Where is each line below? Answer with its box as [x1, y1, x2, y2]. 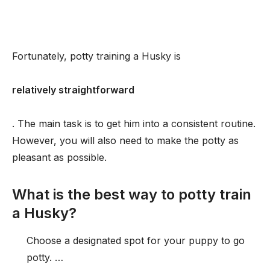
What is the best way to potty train [12, 186, 251, 203]
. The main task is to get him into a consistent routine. [12, 118, 256, 130]
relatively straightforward [12, 84, 134, 96]
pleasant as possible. [12, 151, 107, 163]
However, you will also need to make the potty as [12, 134, 239, 146]
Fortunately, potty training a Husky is [12, 50, 181, 62]
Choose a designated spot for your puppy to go [27, 234, 245, 246]
